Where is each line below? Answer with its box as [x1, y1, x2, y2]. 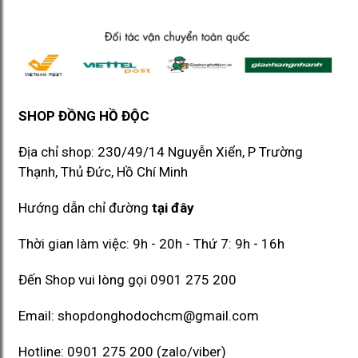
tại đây [152, 200, 194, 217]
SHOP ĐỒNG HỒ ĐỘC [18, 108, 149, 125]
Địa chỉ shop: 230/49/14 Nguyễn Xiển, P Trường [18, 144, 303, 161]
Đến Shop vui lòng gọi [18, 272, 150, 288]
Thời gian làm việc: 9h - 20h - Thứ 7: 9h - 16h [18, 236, 284, 253]
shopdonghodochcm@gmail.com [58, 308, 259, 324]
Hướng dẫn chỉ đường [18, 200, 152, 217]
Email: [18, 308, 58, 324]
